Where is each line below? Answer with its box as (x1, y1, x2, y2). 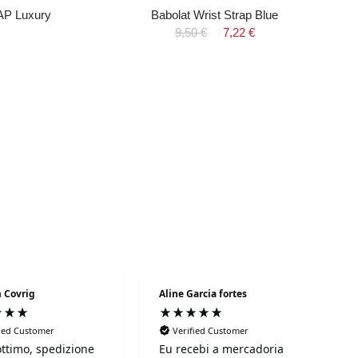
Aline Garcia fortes (159, 286, 247, 300)
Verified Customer (173, 324, 249, 336)
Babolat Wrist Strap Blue (151, 8, 279, 22)
